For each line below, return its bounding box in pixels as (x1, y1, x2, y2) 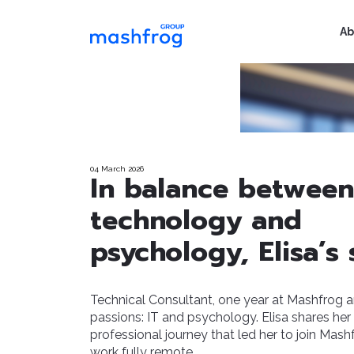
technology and (90, 199, 302, 240)
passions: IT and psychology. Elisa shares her (90, 309, 351, 325)
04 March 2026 (90, 164, 144, 173)
